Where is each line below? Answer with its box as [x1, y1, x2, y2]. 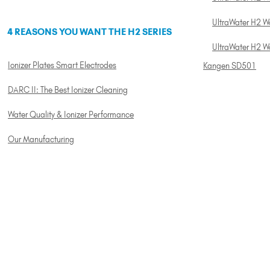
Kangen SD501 [203, 60, 257, 71]
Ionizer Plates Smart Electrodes [8, 60, 117, 71]
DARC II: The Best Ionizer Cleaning [8, 85, 128, 95]
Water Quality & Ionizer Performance [8, 110, 134, 120]
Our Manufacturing [8, 134, 75, 145]
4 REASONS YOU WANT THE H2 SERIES [7, 26, 172, 38]
